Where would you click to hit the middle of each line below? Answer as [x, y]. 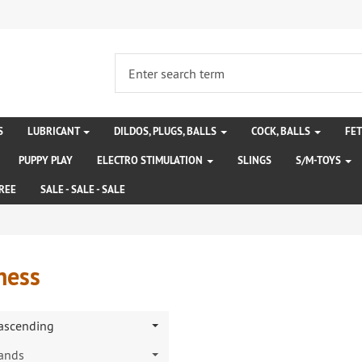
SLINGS [255, 160]
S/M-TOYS [320, 160]
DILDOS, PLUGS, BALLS [166, 131]
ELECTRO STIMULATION [151, 160]
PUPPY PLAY [46, 160]
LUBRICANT [55, 131]
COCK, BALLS [282, 131]
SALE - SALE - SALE [83, 189]
